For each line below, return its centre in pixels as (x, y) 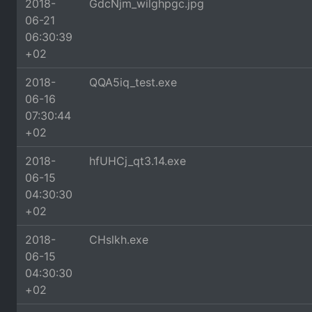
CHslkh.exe (119, 240)
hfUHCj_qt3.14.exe (138, 161)
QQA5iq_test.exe (133, 82)
